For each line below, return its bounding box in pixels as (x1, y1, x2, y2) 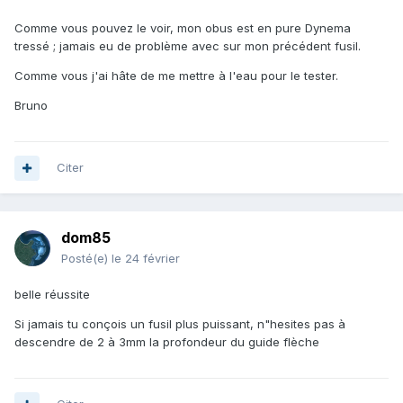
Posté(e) (61, 251, 112, 266)
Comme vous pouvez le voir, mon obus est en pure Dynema (14, 20, 351, 35)
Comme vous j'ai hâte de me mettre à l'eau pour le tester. (14, 67, 338, 83)
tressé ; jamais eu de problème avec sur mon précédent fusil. (14, 38, 361, 53)
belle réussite (14, 287, 90, 302)
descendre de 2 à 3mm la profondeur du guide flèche (14, 335, 319, 350)
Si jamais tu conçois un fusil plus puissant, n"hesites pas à (14, 317, 345, 332)
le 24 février (112, 251, 180, 266)
